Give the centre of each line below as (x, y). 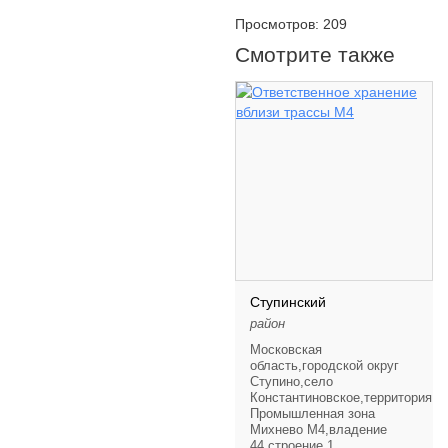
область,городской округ (324, 365)
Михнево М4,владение (318, 429)
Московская (286, 349)
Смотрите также (315, 54)
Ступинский (288, 302)
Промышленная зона (312, 413)
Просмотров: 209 (291, 24)
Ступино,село (291, 381)
